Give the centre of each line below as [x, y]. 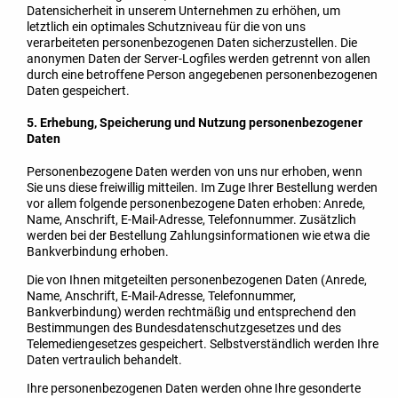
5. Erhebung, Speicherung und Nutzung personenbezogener [195, 123]
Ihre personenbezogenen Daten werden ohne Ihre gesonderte [194, 388]
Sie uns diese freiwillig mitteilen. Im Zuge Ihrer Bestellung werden [202, 187]
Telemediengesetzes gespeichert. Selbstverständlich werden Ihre [203, 343]
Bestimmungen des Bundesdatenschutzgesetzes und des [184, 327]
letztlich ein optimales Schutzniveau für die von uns [166, 26]
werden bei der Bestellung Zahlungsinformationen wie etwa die [198, 235]
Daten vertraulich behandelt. [104, 359]
